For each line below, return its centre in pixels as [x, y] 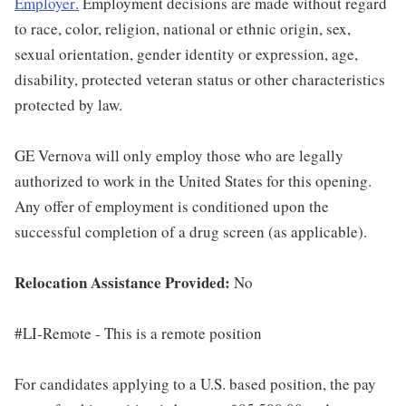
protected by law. [68, 105]
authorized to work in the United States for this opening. [193, 181]
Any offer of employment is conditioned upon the [172, 206]
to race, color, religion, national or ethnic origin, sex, [183, 29]
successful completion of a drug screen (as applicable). [191, 232]
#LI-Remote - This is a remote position [138, 333]
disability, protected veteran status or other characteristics [200, 79]
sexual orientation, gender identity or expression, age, [186, 54]
